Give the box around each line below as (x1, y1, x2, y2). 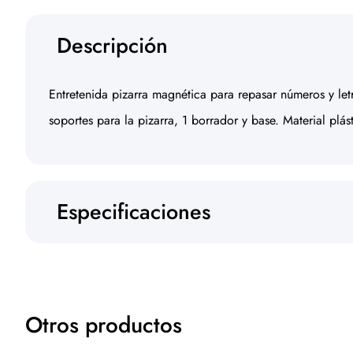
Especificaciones (57, 196, 210, 227)
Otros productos (25, 309, 182, 341)
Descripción (57, 30, 168, 61)
